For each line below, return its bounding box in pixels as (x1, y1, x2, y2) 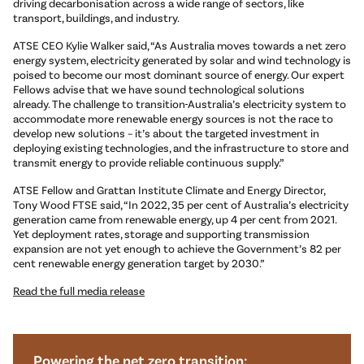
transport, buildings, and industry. (13, 11, 180, 25)
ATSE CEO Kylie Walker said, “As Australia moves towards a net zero (13, 38, 346, 53)
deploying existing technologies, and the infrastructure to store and (13, 141, 349, 155)
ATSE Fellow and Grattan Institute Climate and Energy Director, (13, 183, 325, 197)
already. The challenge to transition (13, 97, 185, 111)
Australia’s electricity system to (188, 97, 346, 111)
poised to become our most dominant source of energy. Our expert (13, 67, 344, 82)
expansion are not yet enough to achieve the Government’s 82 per (13, 241, 341, 256)
